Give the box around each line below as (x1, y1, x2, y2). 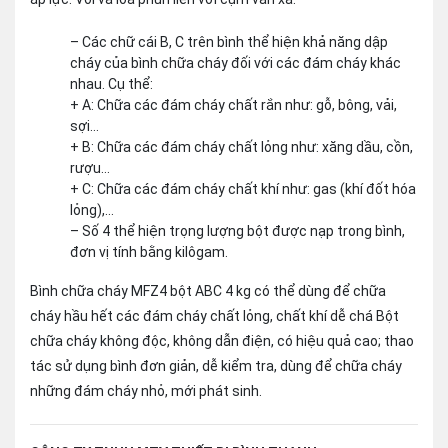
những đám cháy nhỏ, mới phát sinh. (30, 383, 262, 399)
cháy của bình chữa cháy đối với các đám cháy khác (70, 55, 401, 71)
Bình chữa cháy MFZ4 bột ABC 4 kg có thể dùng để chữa (30, 283, 386, 299)
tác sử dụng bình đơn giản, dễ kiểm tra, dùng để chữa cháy (30, 358, 402, 374)
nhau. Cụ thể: (70, 76, 153, 92)
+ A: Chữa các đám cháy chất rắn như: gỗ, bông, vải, (70, 97, 397, 113)
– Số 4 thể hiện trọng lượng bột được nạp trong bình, (70, 223, 405, 239)
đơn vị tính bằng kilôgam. (70, 244, 228, 260)
